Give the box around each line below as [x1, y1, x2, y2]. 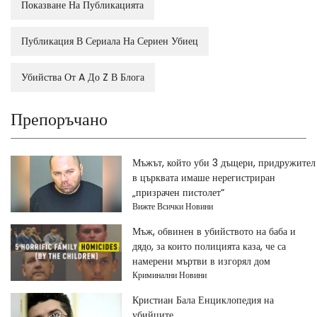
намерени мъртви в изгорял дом [132, 253, 270, 268]
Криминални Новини [132, 268, 207, 281]
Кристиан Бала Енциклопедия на [132, 292, 274, 307]
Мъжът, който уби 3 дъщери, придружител [132, 155, 316, 170]
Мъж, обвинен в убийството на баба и [132, 224, 296, 238]
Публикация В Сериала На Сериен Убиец [21, 33, 198, 48]
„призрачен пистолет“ [132, 185, 224, 200]
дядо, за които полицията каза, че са [132, 238, 286, 253]
